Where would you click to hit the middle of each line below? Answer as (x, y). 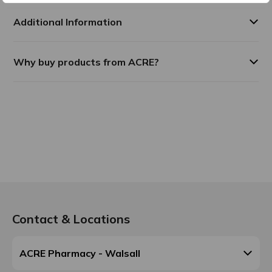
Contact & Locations (71, 219)
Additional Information (68, 22)
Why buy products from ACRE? (87, 62)
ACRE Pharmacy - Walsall (80, 253)
